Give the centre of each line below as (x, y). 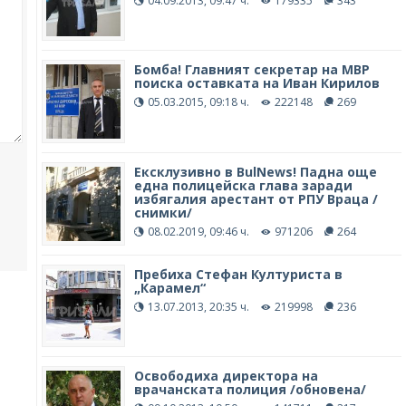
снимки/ (163, 213)
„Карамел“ (169, 287)
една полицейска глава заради (243, 186)
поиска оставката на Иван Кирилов (256, 83)
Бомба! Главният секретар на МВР (251, 70)
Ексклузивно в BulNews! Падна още (255, 172)
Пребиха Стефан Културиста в (238, 274)
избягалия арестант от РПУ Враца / (256, 199)
